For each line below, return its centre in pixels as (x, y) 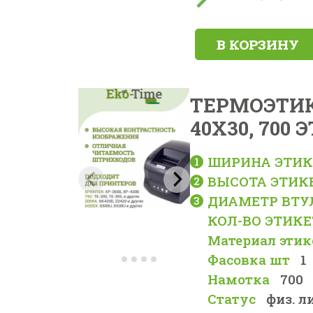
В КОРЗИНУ (258, 44)
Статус (232, 299)
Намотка (239, 279)
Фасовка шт (249, 260)
